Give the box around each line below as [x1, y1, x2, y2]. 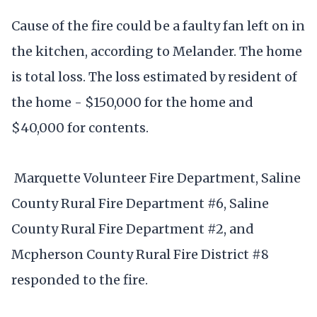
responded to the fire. [11, 272, 148, 289]
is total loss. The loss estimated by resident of [11, 69, 297, 86]
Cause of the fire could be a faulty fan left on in [11, 18, 305, 35]
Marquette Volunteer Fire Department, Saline [11, 170, 301, 187]
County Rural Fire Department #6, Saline [11, 195, 269, 212]
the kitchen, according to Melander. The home [11, 43, 302, 60]
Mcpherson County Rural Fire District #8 [11, 246, 269, 263]
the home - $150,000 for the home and [11, 94, 253, 111]
